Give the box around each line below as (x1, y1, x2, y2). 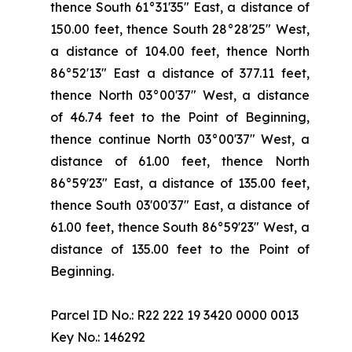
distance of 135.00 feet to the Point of (50, 241, 310, 257)
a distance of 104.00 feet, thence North (50, 43, 310, 59)
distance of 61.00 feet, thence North (50, 153, 310, 169)
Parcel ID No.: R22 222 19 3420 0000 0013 (50, 307, 299, 323)
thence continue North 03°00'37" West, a (50, 131, 310, 147)
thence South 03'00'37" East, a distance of (50, 197, 310, 213)
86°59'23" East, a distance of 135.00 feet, (50, 175, 310, 191)
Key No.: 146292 (50, 329, 145, 345)
